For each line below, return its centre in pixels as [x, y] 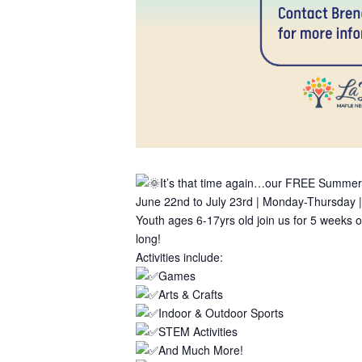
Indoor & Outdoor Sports [221, 312]
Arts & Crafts [191, 294]
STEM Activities [198, 331]
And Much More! [201, 349]
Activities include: [179, 257]
